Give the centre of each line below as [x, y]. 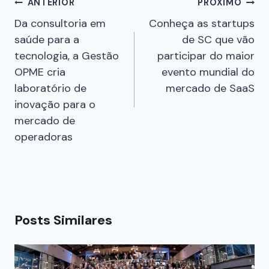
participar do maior [206, 56]
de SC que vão [218, 40]
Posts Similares [63, 220]
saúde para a [47, 40]
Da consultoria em [60, 24]
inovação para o [55, 105]
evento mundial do [208, 72]
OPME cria [40, 72]
